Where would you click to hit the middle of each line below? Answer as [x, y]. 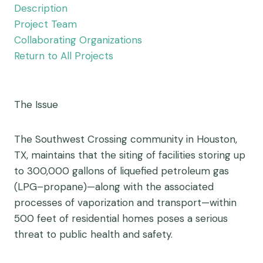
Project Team [45, 24]
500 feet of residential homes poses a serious [121, 218]
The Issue [36, 104]
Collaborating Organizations [78, 40]
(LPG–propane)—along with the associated [114, 187]
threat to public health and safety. [93, 234]
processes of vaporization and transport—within [125, 203]
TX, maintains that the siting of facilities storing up [130, 155]
